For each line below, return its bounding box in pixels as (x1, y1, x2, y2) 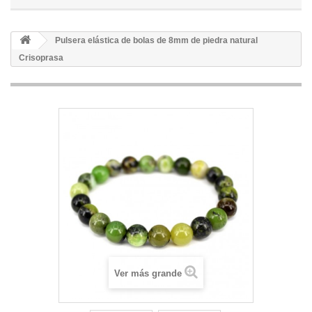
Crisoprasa (19, 53, 63, 63)
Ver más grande (114, 268, 182, 279)
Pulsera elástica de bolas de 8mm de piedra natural (53, 36, 258, 45)
